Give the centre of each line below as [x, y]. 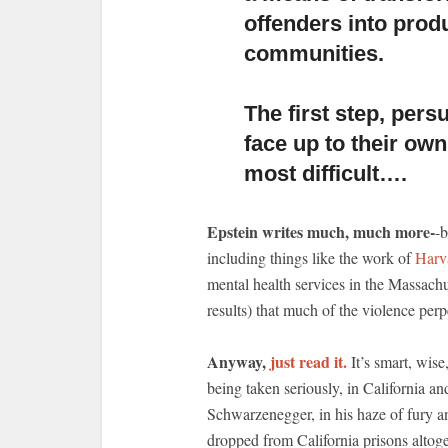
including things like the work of [311, 257]
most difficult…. [325, 173]
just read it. [308, 361]
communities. [314, 53]
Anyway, [238, 361]
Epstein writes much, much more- [321, 231]
